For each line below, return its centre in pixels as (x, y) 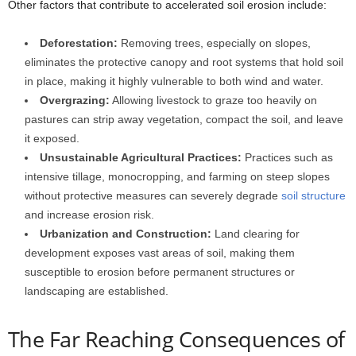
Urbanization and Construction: (126, 233)
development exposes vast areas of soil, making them (160, 252)
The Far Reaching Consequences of (176, 339)
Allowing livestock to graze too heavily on (213, 100)
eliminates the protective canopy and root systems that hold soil (184, 62)
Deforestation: (79, 43)
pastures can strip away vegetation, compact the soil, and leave (184, 119)
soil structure (313, 195)
